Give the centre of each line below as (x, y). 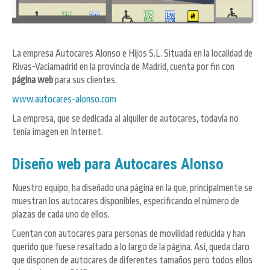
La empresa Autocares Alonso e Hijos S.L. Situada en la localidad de (132, 54)
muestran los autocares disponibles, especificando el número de (126, 201)
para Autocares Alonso (152, 164)
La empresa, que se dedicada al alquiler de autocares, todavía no (125, 119)
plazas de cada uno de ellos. (61, 214)
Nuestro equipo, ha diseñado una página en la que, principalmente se (132, 188)
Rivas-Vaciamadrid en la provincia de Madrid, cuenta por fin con (123, 67)
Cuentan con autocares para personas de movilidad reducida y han (129, 234)
